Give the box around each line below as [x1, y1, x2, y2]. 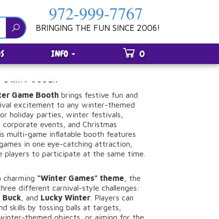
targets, [93, 203, 122, 212]
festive [85, 90, 112, 99]
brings [61, 90, 85, 99]
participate [42, 149, 84, 158]
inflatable [49, 130, 84, 138]
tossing [39, 203, 66, 212]
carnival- [52, 183, 83, 192]
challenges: [102, 183, 140, 192]
